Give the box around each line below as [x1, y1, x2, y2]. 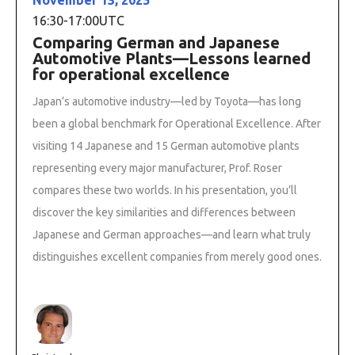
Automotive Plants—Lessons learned [32, 48, 311, 67]
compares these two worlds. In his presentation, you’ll [32, 183, 297, 197]
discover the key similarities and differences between [32, 205, 296, 219]
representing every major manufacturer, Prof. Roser [32, 161, 282, 174]
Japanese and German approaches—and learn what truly [32, 227, 311, 241]
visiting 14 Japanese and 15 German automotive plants [32, 139, 300, 152]
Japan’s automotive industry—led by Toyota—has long [32, 94, 301, 108]
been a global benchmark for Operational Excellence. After [32, 116, 321, 130]
